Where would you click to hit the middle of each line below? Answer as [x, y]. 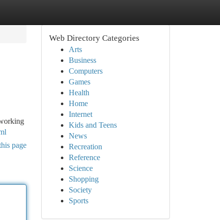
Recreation [85, 147]
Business [82, 60]
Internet [80, 114]
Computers [85, 71]
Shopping [83, 179]
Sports [78, 201]
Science [81, 168]
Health [79, 93]
